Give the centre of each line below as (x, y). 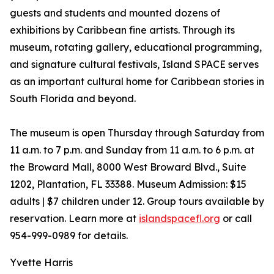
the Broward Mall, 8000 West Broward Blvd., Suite (128, 167)
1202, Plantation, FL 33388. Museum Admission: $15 (128, 184)
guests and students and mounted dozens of (115, 13)
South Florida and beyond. (73, 99)
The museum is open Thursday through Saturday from (137, 133)
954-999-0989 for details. (69, 236)
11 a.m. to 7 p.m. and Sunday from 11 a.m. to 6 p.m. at (132, 150)
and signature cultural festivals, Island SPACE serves (134, 65)
